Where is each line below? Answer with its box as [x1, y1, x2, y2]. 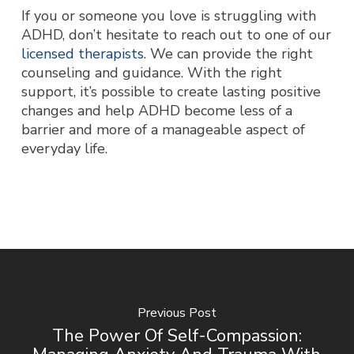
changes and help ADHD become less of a [21, 101, 292, 120]
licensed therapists [21, 44, 144, 63]
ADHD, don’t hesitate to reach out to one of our [21, 25, 331, 44]
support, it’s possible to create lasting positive [21, 82, 321, 101]
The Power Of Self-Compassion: [51, 323, 302, 348]
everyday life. [21, 139, 107, 158]
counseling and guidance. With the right [21, 63, 282, 82]
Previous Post [137, 303, 217, 322]
